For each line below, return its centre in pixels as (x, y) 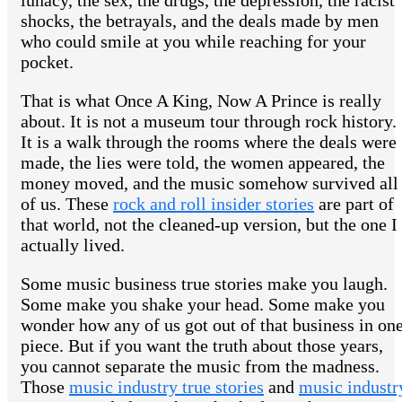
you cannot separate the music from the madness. (200, 367)
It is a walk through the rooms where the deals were (209, 142)
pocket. (47, 62)
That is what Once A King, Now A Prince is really (201, 101)
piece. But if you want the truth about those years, (202, 346)
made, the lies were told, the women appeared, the (203, 163)
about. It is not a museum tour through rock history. (209, 122)
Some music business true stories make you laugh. (204, 284)
